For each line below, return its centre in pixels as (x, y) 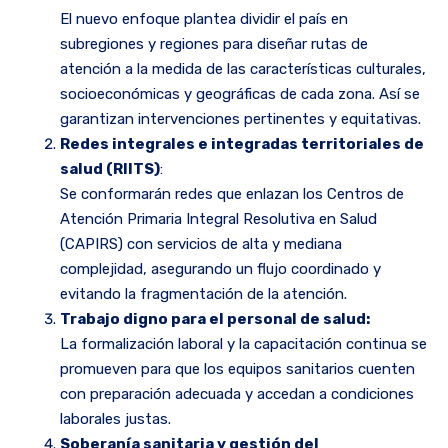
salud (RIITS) (110, 169)
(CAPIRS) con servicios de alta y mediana (201, 244)
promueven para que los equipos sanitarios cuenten (237, 369)
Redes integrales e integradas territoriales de (242, 144)
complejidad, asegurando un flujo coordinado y (220, 269)
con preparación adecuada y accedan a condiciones (237, 394)
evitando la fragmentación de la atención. (203, 294)
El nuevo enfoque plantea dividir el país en (204, 19)
